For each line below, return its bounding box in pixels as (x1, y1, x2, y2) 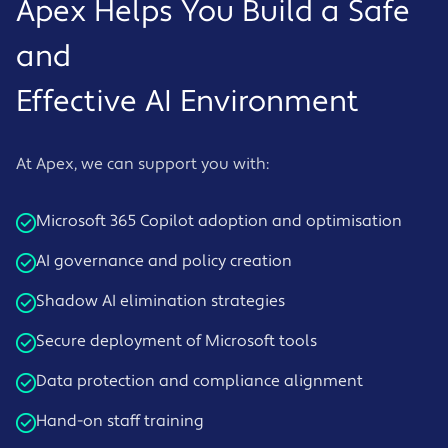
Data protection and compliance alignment (36, 371, 363, 392)
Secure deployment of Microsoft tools (36, 331, 317, 352)
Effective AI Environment (16, 83, 359, 122)
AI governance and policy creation (36, 251, 292, 272)
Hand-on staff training (36, 411, 204, 432)
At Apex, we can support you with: (16, 154, 269, 175)
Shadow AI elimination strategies (36, 291, 285, 312)
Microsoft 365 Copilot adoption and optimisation (36, 211, 402, 232)
